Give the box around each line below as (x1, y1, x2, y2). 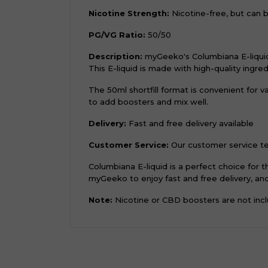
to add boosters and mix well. (89, 97, 208, 106)
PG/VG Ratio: (89, 30, 145, 39)
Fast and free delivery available (126, 118, 254, 128)
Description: (89, 51, 142, 61)
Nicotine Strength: (89, 8, 169, 18)
